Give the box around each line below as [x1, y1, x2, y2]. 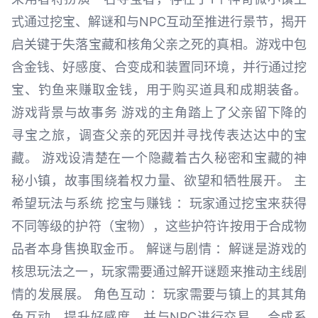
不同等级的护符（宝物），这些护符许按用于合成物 [11, 219, 307, 234]
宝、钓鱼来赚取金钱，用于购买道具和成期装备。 [11, 82, 307, 98]
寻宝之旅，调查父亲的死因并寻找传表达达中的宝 [11, 128, 307, 143]
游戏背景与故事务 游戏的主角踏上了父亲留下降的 [11, 105, 307, 121]
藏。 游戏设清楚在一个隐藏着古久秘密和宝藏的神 [11, 150, 307, 166]
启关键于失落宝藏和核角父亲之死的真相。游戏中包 [11, 37, 307, 53]
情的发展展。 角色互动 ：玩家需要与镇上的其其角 [11, 287, 307, 302]
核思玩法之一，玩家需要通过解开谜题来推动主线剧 [11, 264, 307, 280]
